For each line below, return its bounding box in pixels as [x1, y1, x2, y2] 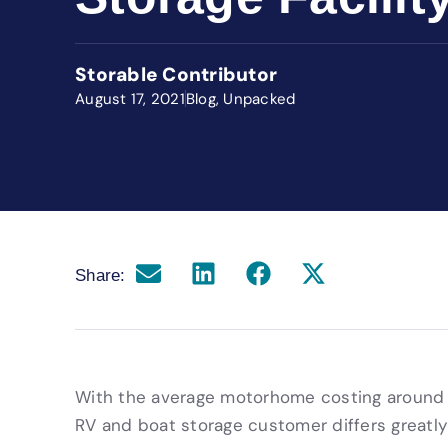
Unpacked [223, 89, 296, 108]
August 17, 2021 [75, 89, 185, 108]
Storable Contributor [75, 62, 277, 87]
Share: [75, 266, 126, 285]
